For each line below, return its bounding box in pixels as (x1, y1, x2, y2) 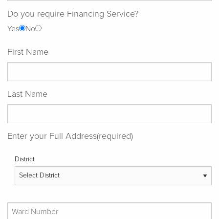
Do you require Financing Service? (7, 9, 138, 19)
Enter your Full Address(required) (7, 131, 133, 141)
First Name (7, 47, 48, 57)
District (15, 155, 35, 163)
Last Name (7, 89, 47, 99)
